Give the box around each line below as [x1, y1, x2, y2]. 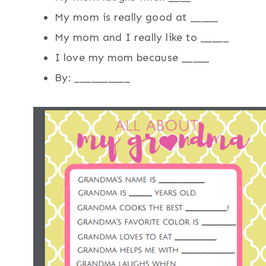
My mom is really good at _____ [55, 11, 218, 24]
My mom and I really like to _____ [55, 31, 229, 45]
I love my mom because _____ [55, 51, 210, 65]
